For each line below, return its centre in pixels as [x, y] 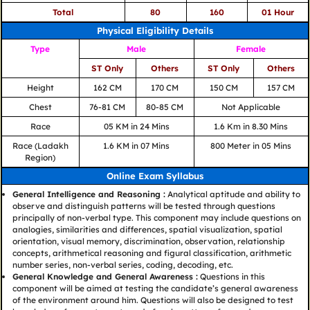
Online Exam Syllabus [155, 176]
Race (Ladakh [40, 146]
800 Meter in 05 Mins [251, 146]
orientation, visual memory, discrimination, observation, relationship [148, 241]
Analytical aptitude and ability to [232, 194]
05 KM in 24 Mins [136, 127]
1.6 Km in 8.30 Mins [251, 127]
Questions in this [231, 277]
